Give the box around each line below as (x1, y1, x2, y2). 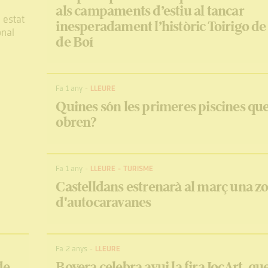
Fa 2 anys (56, 243, 87, 254)
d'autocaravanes (56, 192, 151, 213)
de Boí (56, 32, 93, 53)
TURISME (123, 163, 153, 174)
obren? (56, 112, 97, 133)
